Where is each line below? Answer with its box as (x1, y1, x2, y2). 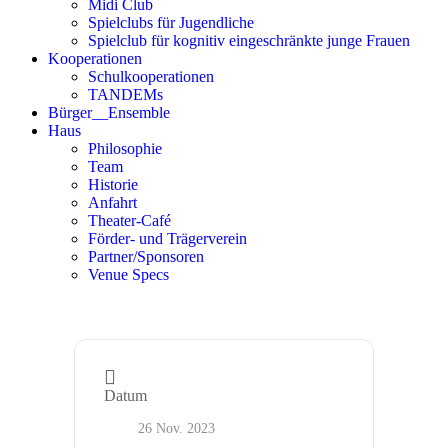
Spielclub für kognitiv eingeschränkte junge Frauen (88, 32, 410, 49)
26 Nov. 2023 (138, 421, 215, 437)
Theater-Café (88, 212, 171, 229)
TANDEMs (88, 86, 163, 103)
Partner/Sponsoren (88, 248, 204, 265)
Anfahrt (88, 194, 137, 211)
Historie (88, 176, 138, 193)
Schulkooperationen (88, 68, 214, 85)
